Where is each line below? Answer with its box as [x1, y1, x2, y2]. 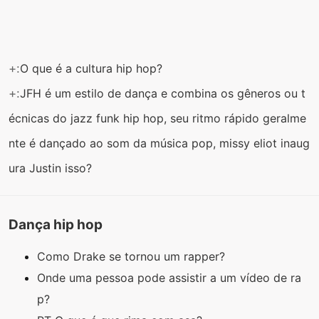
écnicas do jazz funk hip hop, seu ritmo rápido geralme [9, 110, 306, 125]
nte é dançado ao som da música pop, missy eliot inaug [9, 135, 310, 150]
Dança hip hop [9, 216, 103, 233]
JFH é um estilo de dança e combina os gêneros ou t [20, 85, 305, 100]
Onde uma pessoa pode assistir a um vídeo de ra [37, 271, 301, 286]
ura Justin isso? [9, 160, 95, 175]
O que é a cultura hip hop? [20, 61, 166, 75]
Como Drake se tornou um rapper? [37, 249, 229, 264]
